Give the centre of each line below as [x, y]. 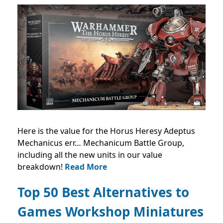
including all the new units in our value [90, 155]
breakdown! [41, 167]
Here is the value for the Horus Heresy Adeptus [106, 131]
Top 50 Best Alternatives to [103, 192]
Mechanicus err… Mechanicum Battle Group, [101, 143]
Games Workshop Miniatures [111, 212]
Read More [86, 167]
